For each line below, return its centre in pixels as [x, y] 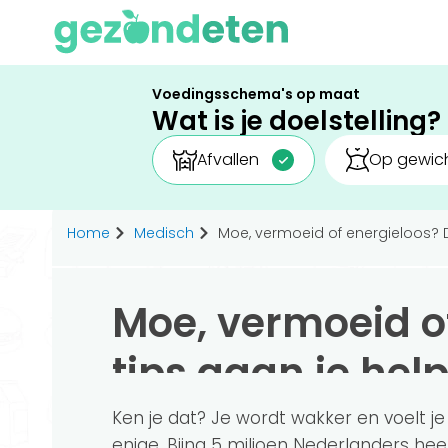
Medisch [164, 232]
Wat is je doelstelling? [296, 121]
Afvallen [227, 159]
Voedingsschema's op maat [256, 94]
